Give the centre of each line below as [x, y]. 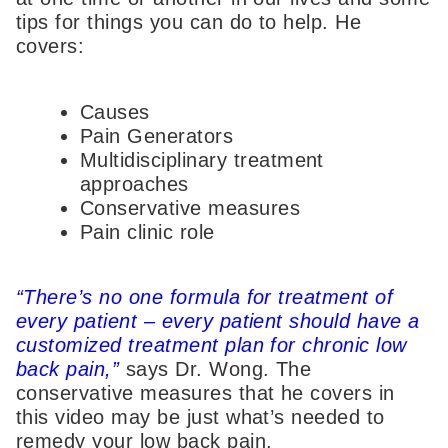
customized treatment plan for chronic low [211, 345]
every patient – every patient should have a [218, 321]
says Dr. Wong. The [218, 369]
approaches [134, 183]
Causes [115, 111]
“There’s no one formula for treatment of [205, 297]
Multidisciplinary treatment [202, 159]
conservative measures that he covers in [205, 393]
